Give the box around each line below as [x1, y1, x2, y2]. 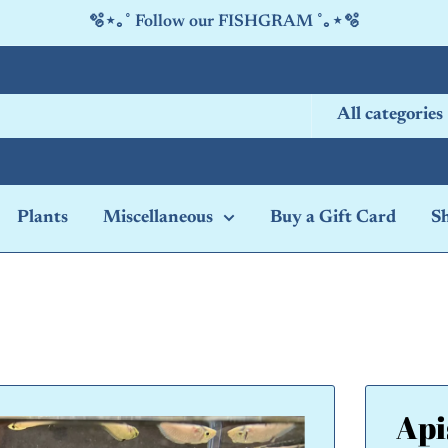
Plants [17, 209, 68, 227]
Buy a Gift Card [270, 209, 396, 227]
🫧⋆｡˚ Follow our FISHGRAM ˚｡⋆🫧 [88, 14, 360, 31]
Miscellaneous [103, 209, 213, 227]
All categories [337, 105, 443, 124]
